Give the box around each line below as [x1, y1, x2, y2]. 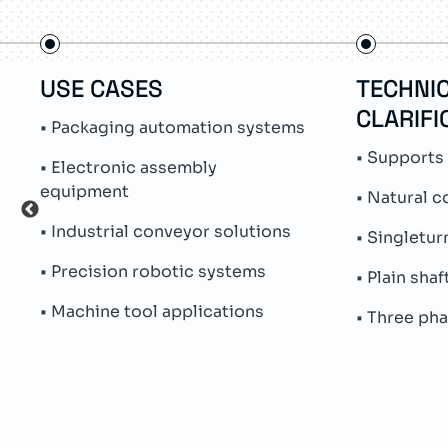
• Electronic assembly [40, 157, 217, 178]
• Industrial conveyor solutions [40, 221, 291, 242]
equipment [40, 181, 129, 202]
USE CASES [40, 73, 163, 104]
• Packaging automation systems [40, 117, 305, 138]
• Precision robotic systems [40, 261, 266, 282]
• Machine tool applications [40, 301, 264, 322]
